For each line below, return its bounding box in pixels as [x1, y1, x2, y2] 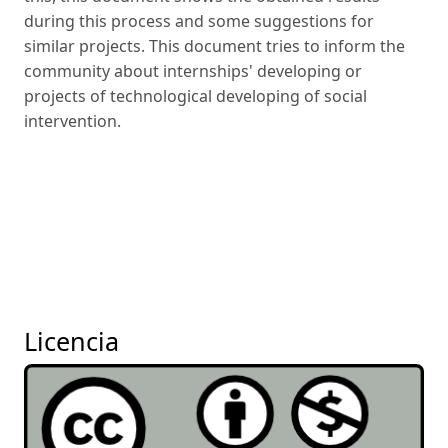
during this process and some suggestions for [24, 10, 374, 33]
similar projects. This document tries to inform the [24, 35, 405, 58]
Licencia [24, 323, 119, 358]
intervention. [24, 110, 121, 133]
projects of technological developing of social [24, 85, 367, 108]
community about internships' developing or [24, 60, 362, 83]
